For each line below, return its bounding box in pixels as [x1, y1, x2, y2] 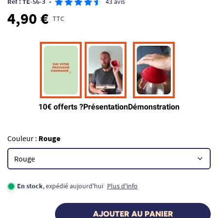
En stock [17, 182, 43, 190]
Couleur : [7, 133, 38, 143]
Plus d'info [107, 182, 138, 190]
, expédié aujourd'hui [43, 182, 103, 190]
